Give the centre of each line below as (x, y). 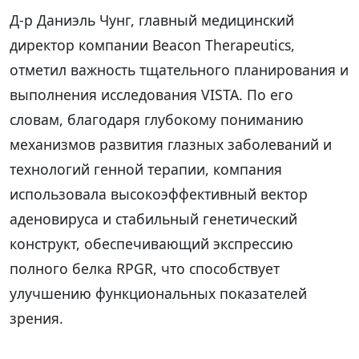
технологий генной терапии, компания (146, 169)
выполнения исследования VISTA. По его (151, 94)
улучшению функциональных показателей (158, 293)
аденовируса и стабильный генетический (153, 218)
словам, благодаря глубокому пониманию (157, 119)
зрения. (36, 318)
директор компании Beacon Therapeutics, (152, 44)
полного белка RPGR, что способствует (145, 268)
